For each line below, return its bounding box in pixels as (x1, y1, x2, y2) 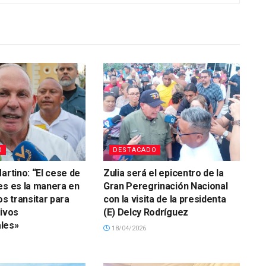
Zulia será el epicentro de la (103, 167, 224, 179)
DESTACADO (112, 145, 157, 154)
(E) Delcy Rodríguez (103, 206, 188, 218)
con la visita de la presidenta (103, 193, 226, 205)
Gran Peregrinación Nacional (103, 180, 228, 192)
